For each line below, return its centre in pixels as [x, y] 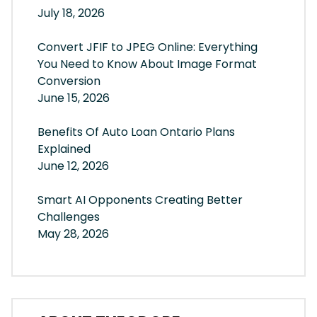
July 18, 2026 [71, 13]
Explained [64, 149]
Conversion [69, 81]
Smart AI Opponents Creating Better [140, 200]
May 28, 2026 [73, 234]
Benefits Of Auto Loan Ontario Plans [136, 132]
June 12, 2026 [73, 166]
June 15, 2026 [74, 98]
